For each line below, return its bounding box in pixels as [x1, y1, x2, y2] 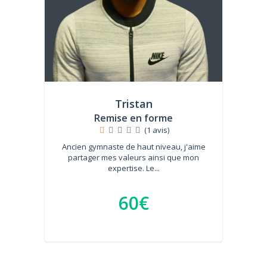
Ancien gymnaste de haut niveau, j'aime [61, 141, 206, 152]
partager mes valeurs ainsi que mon [68, 152, 199, 163]
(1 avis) [144, 125, 169, 135]
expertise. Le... [107, 163, 160, 173]
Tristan [114, 97, 153, 111]
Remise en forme [94, 111, 173, 125]
